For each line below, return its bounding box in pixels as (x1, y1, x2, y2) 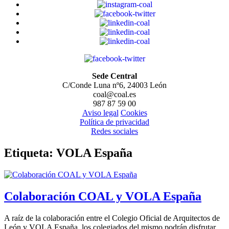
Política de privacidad (80, 118, 149, 126)
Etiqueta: (4, 146, 56, 159)
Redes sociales (91, 127, 138, 135)
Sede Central (92, 72, 137, 80)
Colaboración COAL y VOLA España (4, 189, 201, 203)
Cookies (120, 108, 147, 117)
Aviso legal (82, 108, 119, 117)
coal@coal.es (93, 90, 136, 99)
